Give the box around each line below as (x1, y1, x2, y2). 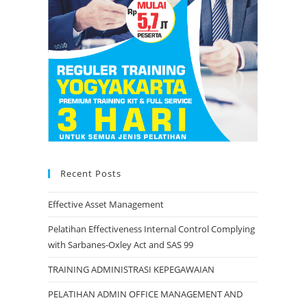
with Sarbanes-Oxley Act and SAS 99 (48, 238, 193, 251)
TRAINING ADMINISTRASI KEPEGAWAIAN (48, 263, 214, 276)
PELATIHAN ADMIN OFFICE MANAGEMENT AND (48, 288, 243, 301)
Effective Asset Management (48, 198, 164, 211)
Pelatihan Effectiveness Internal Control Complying (48, 223, 255, 236)
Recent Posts (60, 167, 121, 180)
